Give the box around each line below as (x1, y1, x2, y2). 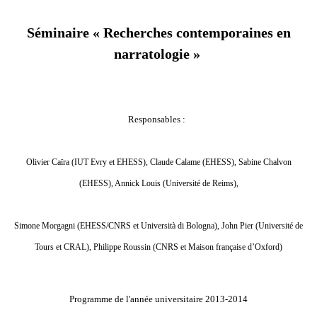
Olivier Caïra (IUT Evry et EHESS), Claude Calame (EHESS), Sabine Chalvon (25, 157, 292, 168)
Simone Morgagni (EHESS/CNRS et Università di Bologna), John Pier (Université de (14, 221, 303, 231)
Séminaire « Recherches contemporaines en (26, 25, 291, 41)
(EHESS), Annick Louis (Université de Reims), (79, 178, 238, 189)
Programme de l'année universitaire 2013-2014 (69, 293, 248, 304)
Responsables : (127, 114, 188, 125)
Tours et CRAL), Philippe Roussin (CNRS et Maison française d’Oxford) (35, 242, 282, 253)
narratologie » (113, 46, 200, 62)
